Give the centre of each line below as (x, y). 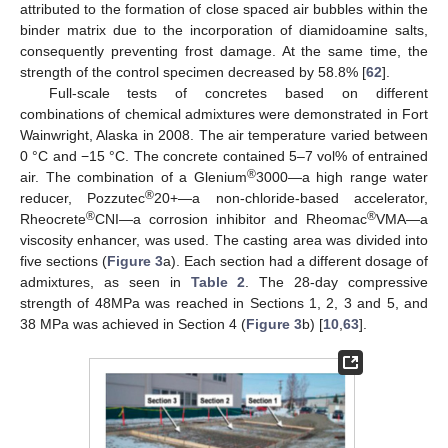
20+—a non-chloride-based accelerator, (291, 198)
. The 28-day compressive (336, 282)
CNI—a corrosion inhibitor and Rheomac (231, 219)
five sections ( (63, 261)
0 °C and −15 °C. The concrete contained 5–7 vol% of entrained (224, 156)
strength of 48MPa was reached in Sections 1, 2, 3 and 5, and (224, 303)
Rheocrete (53, 219)
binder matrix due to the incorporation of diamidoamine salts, (224, 30)
